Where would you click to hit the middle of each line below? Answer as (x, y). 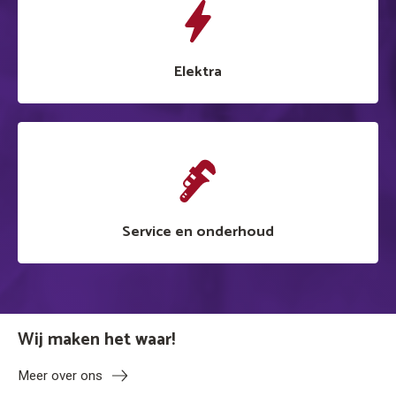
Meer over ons (60, 375)
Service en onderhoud (198, 232)
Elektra (198, 72)
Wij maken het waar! (96, 339)
